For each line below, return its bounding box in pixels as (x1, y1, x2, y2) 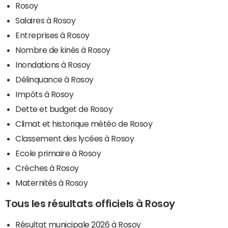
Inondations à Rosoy (15, 61, 91, 69)
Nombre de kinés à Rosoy (15, 46, 110, 54)
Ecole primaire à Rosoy (15, 149, 101, 158)
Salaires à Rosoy (15, 16, 76, 25)
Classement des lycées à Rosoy (15, 134, 134, 143)
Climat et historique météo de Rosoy (15, 120, 153, 128)
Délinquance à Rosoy (15, 75, 94, 84)
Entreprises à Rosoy (15, 31, 90, 40)
